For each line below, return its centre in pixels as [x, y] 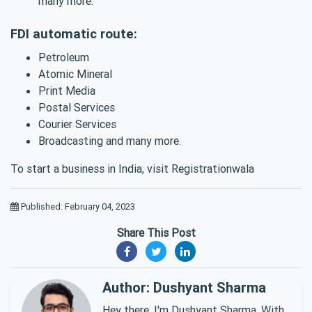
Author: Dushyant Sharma [184, 287]
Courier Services [77, 124]
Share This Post [156, 232]
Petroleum [64, 57]
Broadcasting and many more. [110, 140]
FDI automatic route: [74, 33]
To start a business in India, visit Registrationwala [132, 168]
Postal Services [77, 107]
